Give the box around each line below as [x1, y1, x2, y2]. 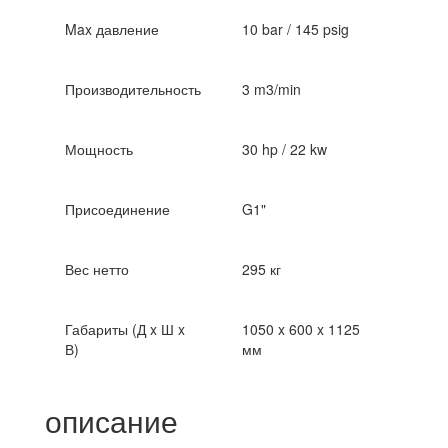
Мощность [65, 139, 133, 159]
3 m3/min [242, 79, 301, 99]
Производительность [65, 79, 201, 99]
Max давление [65, 19, 159, 39]
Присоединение [65, 199, 170, 219]
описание [45, 399, 178, 442]
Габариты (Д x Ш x [65, 319, 185, 339]
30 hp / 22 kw [242, 139, 327, 159]
